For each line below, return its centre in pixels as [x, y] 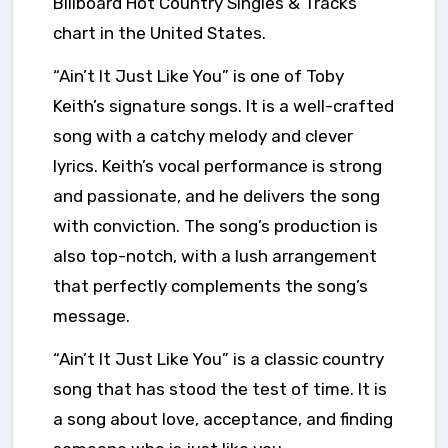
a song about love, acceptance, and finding [223, 419]
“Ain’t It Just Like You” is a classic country [218, 359]
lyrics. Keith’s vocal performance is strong [217, 166]
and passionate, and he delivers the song [216, 196]
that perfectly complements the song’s [210, 286]
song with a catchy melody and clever [203, 136]
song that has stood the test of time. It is [220, 389]
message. [91, 316]
